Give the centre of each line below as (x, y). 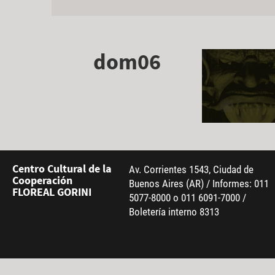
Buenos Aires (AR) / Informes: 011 (199, 184)
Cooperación (43, 180)
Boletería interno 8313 (174, 212)
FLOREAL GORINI (52, 192)
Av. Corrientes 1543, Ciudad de (192, 170)
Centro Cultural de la (62, 169)
